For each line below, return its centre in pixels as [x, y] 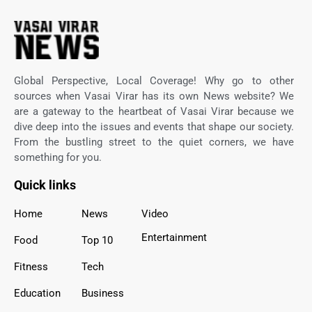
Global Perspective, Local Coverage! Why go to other [154, 81]
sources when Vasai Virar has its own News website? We [154, 96]
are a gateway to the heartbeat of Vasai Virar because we [154, 111]
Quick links [45, 185]
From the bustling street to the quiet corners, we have [154, 142]
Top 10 [97, 240]
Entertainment [174, 237]
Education [37, 293]
